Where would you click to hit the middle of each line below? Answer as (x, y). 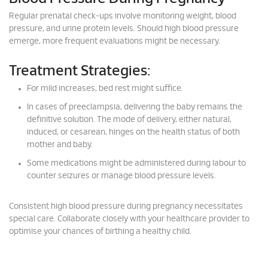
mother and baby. (60, 145)
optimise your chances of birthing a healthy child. (100, 232)
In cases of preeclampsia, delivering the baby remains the (135, 107)
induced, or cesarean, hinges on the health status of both (133, 132)
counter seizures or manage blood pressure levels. (121, 176)
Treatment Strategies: (80, 71)
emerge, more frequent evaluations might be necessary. (115, 41)
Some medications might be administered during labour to (136, 163)
